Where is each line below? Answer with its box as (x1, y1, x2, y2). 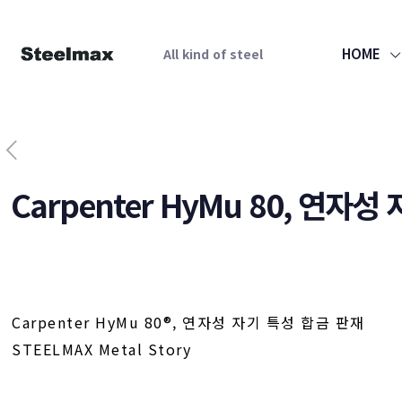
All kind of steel (163, 45, 263, 63)
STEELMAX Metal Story (12, 338, 192, 360)
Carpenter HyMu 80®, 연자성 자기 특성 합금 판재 (12, 311, 365, 333)
